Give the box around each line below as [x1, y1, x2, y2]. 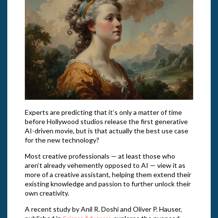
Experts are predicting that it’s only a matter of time [24, 108, 182, 116]
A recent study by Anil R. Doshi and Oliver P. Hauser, [24, 204, 182, 213]
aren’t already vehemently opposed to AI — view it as [24, 161, 185, 169]
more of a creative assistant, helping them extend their [24, 170, 191, 179]
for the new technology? [24, 135, 99, 144]
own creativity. [24, 188, 69, 197]
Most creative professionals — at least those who [24, 151, 175, 160]
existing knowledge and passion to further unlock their [24, 179, 191, 188]
